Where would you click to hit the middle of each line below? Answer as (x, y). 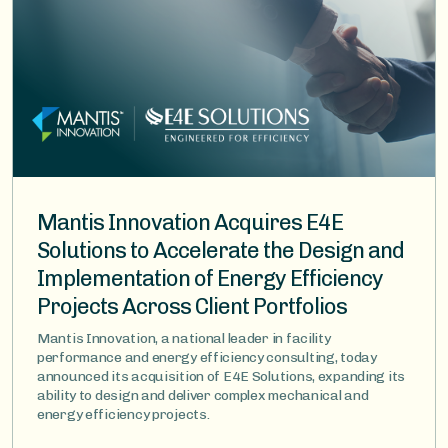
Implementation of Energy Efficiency (210, 278)
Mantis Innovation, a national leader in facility (184, 338)
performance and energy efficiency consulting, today (207, 357)
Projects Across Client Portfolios (192, 306)
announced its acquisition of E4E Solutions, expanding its (221, 376)
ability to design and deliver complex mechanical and (203, 395)
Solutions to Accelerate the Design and (220, 250)
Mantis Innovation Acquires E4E (190, 222)
